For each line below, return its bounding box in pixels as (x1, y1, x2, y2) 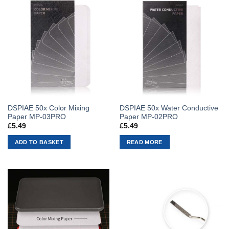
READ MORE (126, 139, 163, 145)
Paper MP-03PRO (7, 112, 66, 121)
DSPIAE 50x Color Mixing (7, 104, 89, 112)
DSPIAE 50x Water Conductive (119, 104, 218, 112)
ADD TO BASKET (14, 139, 64, 145)
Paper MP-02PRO (119, 112, 178, 121)
